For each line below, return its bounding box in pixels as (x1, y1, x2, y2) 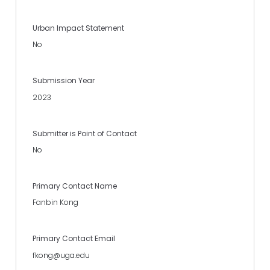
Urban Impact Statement (33, 22, 124, 33)
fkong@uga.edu (33, 250, 90, 260)
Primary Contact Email (33, 233, 115, 244)
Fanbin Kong (33, 197, 78, 208)
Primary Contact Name (33, 181, 117, 192)
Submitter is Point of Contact (33, 128, 137, 139)
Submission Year (33, 75, 95, 86)
